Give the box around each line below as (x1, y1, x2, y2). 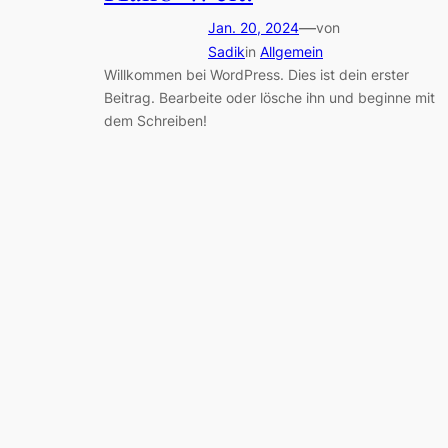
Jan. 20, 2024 (208, 19, 299, 37)
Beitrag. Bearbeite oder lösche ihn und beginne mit (104, 89, 435, 107)
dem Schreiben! (104, 112, 207, 130)
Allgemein (260, 43, 323, 61)
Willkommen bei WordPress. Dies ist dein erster (104, 66, 409, 84)
